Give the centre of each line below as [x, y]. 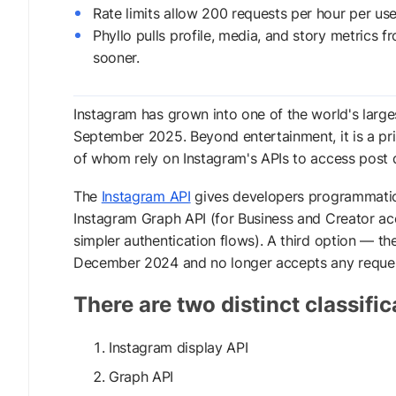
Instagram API [146, 196]
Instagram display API [179, 347]
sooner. [116, 57]
